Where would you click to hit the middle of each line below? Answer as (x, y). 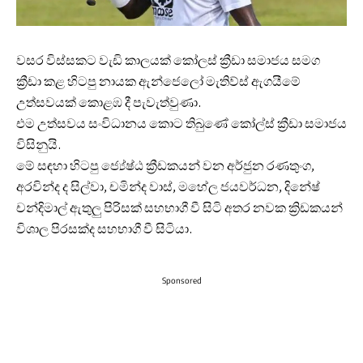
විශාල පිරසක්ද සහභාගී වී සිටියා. (105, 230)
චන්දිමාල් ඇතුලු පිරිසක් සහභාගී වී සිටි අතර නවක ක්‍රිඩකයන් (179, 209)
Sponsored (181, 281)
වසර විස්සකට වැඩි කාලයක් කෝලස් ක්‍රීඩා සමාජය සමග (168, 61)
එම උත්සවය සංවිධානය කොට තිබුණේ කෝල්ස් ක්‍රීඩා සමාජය (181, 124)
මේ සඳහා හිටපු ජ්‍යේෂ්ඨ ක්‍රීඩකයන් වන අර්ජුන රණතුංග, (165, 167)
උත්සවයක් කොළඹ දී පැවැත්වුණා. (109, 103)
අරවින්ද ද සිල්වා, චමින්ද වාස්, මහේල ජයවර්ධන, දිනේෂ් (168, 188)
